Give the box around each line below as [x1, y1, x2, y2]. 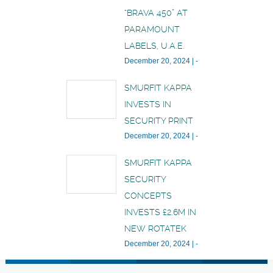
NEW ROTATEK [124, 223, 186, 233]
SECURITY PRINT [124, 115, 193, 126]
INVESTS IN [124, 99, 171, 109]
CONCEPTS [124, 190, 172, 200]
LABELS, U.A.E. [124, 40, 185, 51]
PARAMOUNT [124, 24, 180, 34]
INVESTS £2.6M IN [124, 207, 196, 217]
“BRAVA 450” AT [124, 7, 188, 18]
